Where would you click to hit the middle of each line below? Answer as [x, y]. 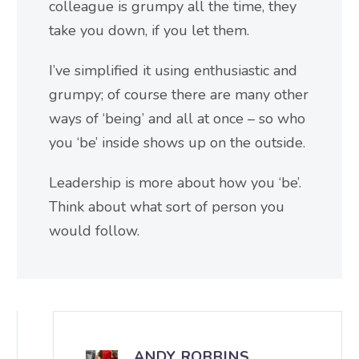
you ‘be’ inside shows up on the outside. [177, 142]
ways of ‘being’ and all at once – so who [177, 118]
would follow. [94, 230]
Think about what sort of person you [167, 206]
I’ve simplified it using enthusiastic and [173, 70]
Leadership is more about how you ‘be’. [175, 182]
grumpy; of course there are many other [179, 94]
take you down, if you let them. [149, 31]
